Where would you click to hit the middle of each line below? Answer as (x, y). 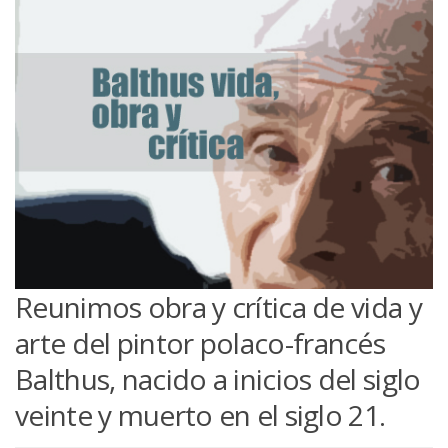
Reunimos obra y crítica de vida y (218, 306)
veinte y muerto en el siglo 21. (200, 414)
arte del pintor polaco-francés (200, 342)
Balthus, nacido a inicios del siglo (218, 378)
